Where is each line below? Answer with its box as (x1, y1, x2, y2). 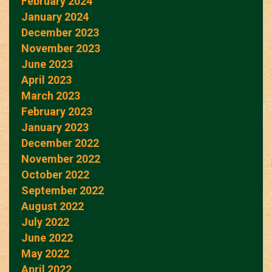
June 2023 (21, 57, 73, 70)
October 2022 (21, 168, 89, 181)
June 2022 (21, 231, 73, 244)
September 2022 (21, 183, 104, 197)
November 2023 (21, 41, 100, 55)
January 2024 (21, 10, 89, 23)
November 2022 (21, 152, 100, 165)
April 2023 (21, 73, 72, 86)
